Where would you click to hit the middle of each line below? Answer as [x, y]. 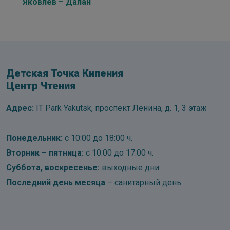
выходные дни [129, 168]
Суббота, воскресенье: [53, 168]
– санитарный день [144, 183]
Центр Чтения [41, 86]
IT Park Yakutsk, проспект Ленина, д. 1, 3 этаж [120, 108]
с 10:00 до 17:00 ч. [120, 153]
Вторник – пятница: [46, 153]
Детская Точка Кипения [65, 74]
